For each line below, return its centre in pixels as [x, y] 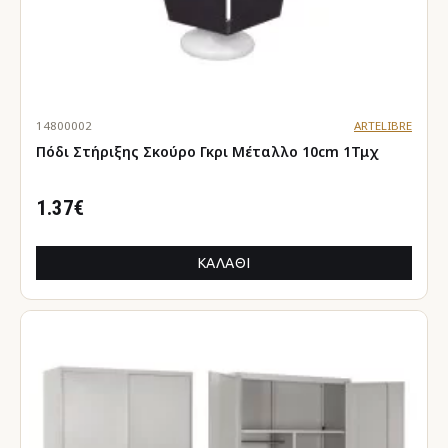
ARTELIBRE [382, 125]
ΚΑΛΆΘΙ [224, 262]
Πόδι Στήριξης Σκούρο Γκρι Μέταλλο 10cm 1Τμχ [261, 151]
